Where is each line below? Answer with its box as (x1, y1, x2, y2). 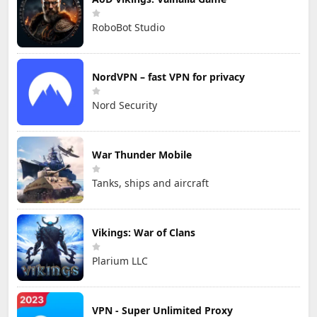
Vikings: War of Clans (92, 226, 195, 240)
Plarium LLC (92, 254, 148, 268)
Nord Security (92, 98, 157, 113)
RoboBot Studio (92, 21, 165, 35)
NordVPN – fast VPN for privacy (92, 70, 245, 84)
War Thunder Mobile (92, 148, 192, 162)
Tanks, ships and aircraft (92, 176, 209, 190)
